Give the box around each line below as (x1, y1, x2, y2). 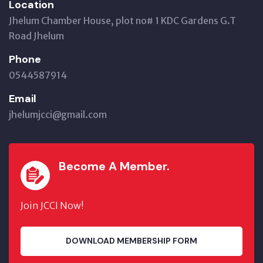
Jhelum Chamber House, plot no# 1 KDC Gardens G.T (9, 14, 236, 26)
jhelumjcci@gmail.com (9, 108, 107, 120)
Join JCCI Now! (21, 199, 84, 211)
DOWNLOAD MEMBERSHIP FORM (66, 235, 197, 247)
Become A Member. (59, 158, 170, 174)
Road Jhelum (9, 29, 64, 42)
